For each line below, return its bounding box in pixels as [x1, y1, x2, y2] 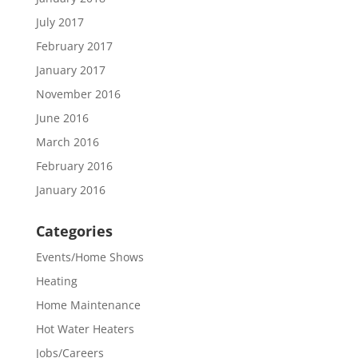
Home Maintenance [35, 296, 141, 312]
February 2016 [35, 157, 113, 173]
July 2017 [35, 14, 84, 30]
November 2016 [35, 86, 121, 101]
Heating [35, 272, 78, 288]
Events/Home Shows [35, 249, 144, 265]
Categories [35, 221, 113, 241]
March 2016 [35, 133, 99, 149]
